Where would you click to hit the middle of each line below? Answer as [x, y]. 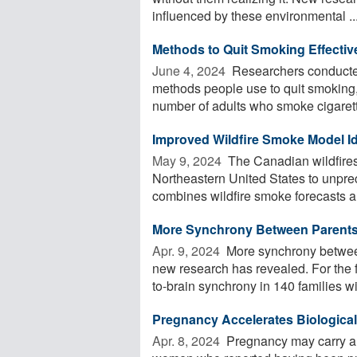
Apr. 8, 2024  [188, 340]
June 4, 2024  [190, 70]
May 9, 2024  [188, 160]
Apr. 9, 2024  [188, 250]
